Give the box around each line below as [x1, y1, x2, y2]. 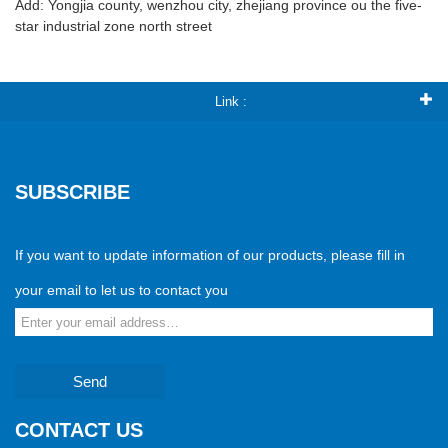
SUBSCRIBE [15, 181, 130, 204]
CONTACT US [15, 419, 143, 442]
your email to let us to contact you [15, 282, 228, 299]
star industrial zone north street [15, 18, 212, 35]
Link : [214, 94, 247, 110]
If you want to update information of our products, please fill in [15, 247, 405, 264]
